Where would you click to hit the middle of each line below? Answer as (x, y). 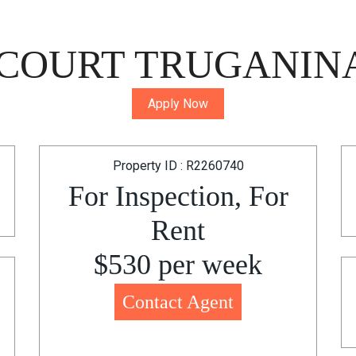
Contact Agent (178, 302)
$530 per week (178, 265)
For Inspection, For (178, 196)
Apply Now (178, 104)
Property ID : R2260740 (178, 166)
